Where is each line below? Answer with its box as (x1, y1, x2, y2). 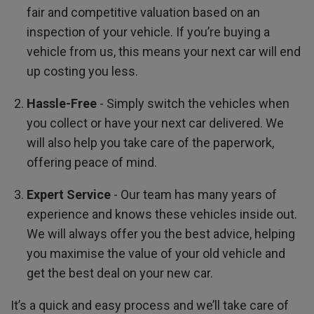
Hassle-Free (26, 96, 97, 111)
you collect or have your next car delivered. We (26, 116, 284, 130)
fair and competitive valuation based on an (26, 5, 260, 20)
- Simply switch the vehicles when (96, 96, 289, 111)
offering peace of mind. (26, 155, 160, 170)
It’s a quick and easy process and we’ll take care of (11, 298, 289, 313)
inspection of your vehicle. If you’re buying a (26, 25, 270, 39)
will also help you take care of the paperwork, (26, 135, 274, 150)
